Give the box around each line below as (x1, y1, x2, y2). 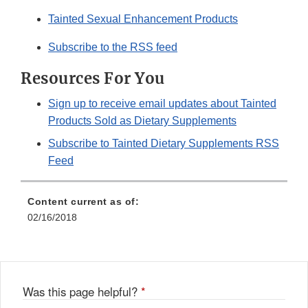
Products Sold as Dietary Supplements (48, 115, 236, 127)
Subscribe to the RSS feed (48, 41, 177, 54)
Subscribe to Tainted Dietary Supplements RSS (48, 137, 279, 150)
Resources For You (21, 69, 165, 89)
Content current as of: (27, 196, 139, 208)
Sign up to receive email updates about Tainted (48, 98, 276, 110)
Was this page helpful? (23, 283, 141, 300)
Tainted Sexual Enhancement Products (48, 13, 238, 25)
